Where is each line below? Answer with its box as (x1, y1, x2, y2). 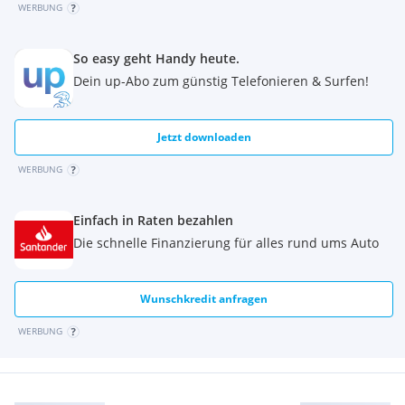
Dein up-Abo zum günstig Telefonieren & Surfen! (73, 71, 369, 89)
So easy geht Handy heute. (73, 49, 240, 67)
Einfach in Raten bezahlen (73, 211, 233, 229)
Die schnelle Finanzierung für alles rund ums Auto (73, 233, 379, 251)
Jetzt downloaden (156, 128, 251, 145)
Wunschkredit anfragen (140, 290, 268, 306)
